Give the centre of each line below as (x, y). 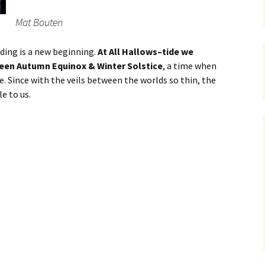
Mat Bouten (39, 22)
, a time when (190, 66)
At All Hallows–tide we (146, 52)
